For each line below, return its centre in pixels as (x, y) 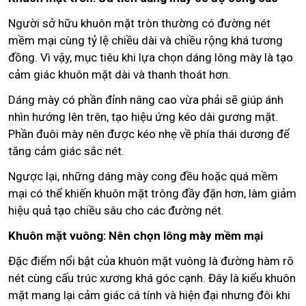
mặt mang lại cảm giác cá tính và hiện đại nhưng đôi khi (149, 295)
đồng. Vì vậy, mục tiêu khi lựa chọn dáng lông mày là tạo (151, 57)
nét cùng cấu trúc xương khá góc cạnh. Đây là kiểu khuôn (152, 278)
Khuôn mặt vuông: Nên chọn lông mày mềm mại (136, 235)
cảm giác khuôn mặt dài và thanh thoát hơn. (120, 74)
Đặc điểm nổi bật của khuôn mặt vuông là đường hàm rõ (151, 261)
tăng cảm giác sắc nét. (66, 151)
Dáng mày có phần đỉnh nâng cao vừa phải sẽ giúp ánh (146, 99)
